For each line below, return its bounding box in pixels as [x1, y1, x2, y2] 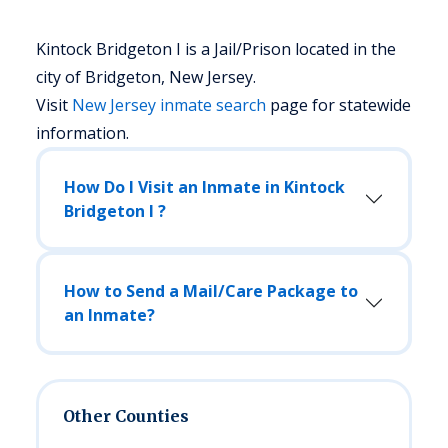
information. [36, 122, 129, 144]
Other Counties [63, 406, 189, 426]
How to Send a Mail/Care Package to [64, 280, 358, 302]
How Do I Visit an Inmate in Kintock [64, 176, 345, 198]
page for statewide [270, 94, 411, 116]
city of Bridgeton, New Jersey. [36, 66, 256, 88]
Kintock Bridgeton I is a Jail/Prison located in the [36, 38, 396, 60]
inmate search [156, 94, 266, 116]
